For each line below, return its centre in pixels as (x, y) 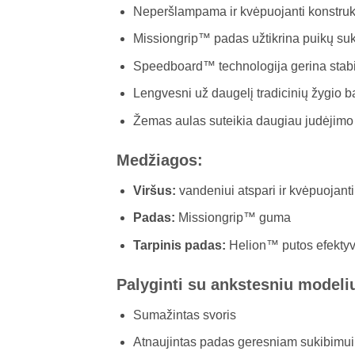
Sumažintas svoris (184, 315)
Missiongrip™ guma (233, 218)
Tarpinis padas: (179, 245)
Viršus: (154, 190)
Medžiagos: (160, 160)
